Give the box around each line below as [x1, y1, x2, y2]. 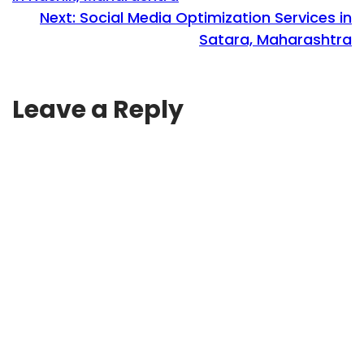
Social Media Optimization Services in [80, 6, 352, 28]
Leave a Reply [12, 92, 184, 127]
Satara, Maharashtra [199, 28, 352, 50]
